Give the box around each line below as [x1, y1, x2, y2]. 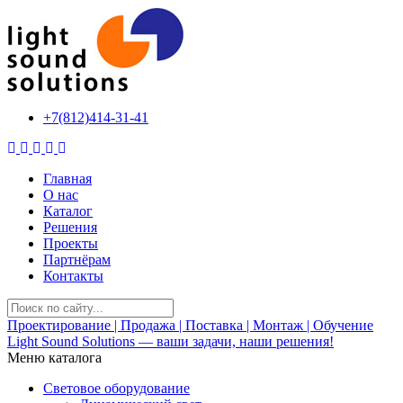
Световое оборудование [43, 381, 190, 396]
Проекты [43, 236, 98, 251]
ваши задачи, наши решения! [157, 334, 334, 349]
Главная [43, 171, 92, 186]
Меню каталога [7, 350, 102, 365]
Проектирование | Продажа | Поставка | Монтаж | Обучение [7, 318, 373, 333]
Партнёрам [43, 252, 111, 267]
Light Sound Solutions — [7, 334, 157, 349]
